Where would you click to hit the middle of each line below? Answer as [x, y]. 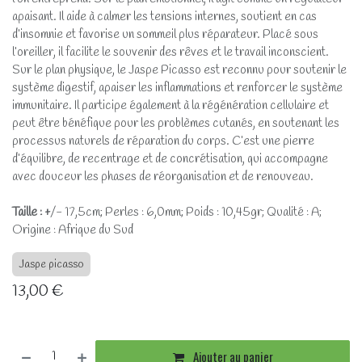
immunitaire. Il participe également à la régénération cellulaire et [170, 106]
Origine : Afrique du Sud [73, 231]
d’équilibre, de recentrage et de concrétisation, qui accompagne [170, 160]
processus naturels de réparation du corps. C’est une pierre [163, 142]
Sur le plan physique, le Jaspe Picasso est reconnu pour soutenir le [179, 71]
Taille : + [31, 213]
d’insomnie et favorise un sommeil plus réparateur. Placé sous [165, 35]
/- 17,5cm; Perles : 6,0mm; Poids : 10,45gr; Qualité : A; [186, 213]
